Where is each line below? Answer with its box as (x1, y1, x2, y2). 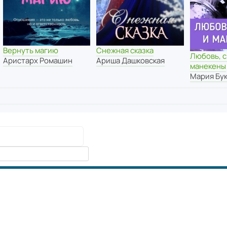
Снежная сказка (96, 45, 154, 56)
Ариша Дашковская (96, 55, 165, 66)
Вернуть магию (3, 45, 58, 56)
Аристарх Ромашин (3, 55, 72, 66)
